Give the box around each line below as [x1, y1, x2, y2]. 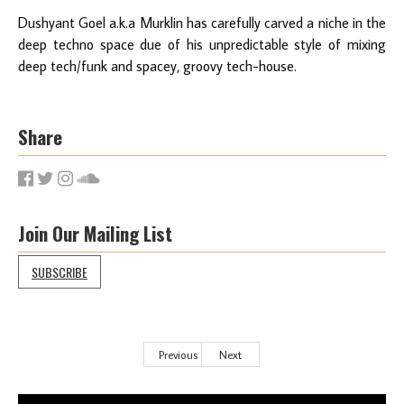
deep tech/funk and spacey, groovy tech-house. [18, 56, 297, 75]
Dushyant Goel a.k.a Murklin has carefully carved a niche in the [18, 13, 386, 32]
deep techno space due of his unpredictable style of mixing [18, 34, 386, 53]
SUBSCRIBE [32, 262, 87, 281]
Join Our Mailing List [18, 218, 172, 247]
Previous [158, 346, 197, 362]
